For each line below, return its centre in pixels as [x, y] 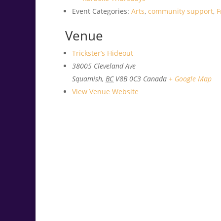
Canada [155, 79]
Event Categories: [101, 11]
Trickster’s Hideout [103, 53]
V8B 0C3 [128, 79]
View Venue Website [105, 92]
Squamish [87, 79]
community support [181, 11]
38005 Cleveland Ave [104, 66]
